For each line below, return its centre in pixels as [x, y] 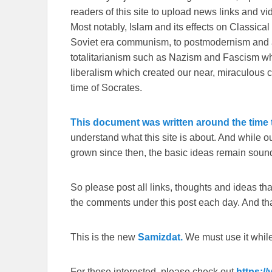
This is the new [104, 237]
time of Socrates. [106, 88]
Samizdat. [160, 237]
